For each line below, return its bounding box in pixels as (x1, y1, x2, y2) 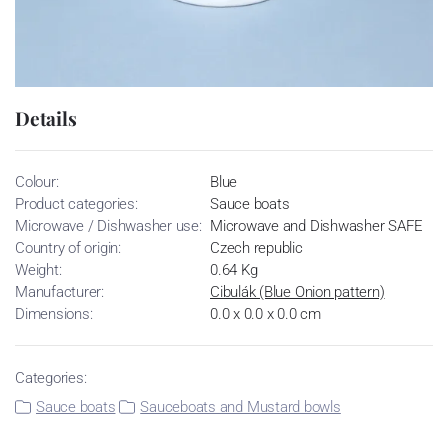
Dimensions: (15, 304, 93, 323)
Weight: (15, 260, 62, 279)
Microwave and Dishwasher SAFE (210, 216, 423, 235)
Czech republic (210, 238, 303, 257)
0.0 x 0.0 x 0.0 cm (210, 304, 321, 323)
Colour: (15, 172, 59, 191)
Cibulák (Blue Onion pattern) (210, 282, 385, 301)
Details (15, 104, 77, 131)
